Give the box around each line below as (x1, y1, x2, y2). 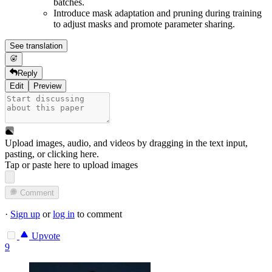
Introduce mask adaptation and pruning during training (53, 8, 262, 19)
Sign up (10, 209, 40, 220)
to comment (75, 209, 122, 220)
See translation (10, 41, 63, 51)
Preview (33, 81, 61, 91)
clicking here (47, 149, 97, 160)
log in (53, 209, 75, 220)
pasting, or (5, 149, 47, 160)
